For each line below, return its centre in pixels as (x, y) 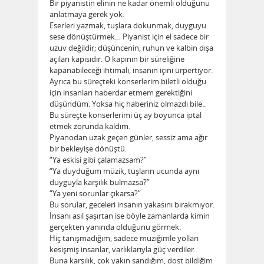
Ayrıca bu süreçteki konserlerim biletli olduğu (128, 82)
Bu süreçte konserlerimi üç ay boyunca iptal (126, 115)
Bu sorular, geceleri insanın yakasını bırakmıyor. (132, 205)
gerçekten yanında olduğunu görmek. (115, 227)
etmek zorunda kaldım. (90, 126)
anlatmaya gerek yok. (87, 14)
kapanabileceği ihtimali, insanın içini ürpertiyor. (131, 70)
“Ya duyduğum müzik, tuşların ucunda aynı (124, 171)
